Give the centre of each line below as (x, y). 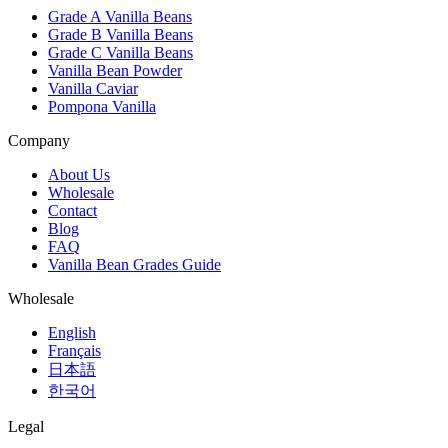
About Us (79, 174)
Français (74, 350)
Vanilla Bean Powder (115, 70)
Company (39, 140)
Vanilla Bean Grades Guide (134, 264)
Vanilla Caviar (93, 88)
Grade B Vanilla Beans (120, 34)
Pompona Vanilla (102, 106)
